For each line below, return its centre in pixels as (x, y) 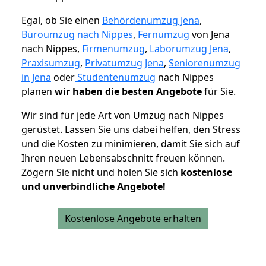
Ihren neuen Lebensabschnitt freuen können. (123, 158)
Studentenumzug (115, 77)
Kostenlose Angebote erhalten (133, 219)
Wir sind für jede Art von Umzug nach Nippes (123, 115)
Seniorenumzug (205, 63)
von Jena (210, 35)
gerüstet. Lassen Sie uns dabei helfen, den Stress (131, 130)
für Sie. (219, 92)
